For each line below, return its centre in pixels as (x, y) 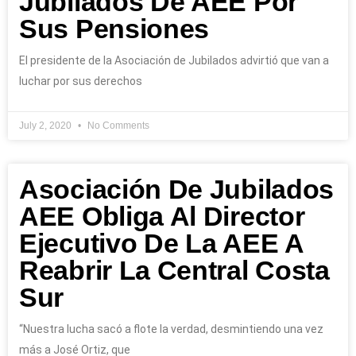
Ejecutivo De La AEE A (161, 243)
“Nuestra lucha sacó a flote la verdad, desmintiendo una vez (171, 329)
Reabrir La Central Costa (174, 270)
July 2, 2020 (46, 126)
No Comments (117, 126)
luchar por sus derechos (81, 81)
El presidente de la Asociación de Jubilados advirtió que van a (174, 60)
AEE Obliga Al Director (162, 216)
